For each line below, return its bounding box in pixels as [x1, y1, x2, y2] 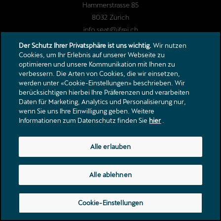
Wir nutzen [151, 41, 187, 49]
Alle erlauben [90, 143, 131, 150]
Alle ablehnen [89, 171, 132, 179]
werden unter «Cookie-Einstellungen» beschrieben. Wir [19, 79, 185, 87]
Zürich [110, 13, 129, 21]
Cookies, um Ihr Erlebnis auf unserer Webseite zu [19, 51, 165, 59]
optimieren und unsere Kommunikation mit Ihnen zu [19, 60, 176, 68]
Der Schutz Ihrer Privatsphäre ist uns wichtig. [19, 41, 152, 49]
